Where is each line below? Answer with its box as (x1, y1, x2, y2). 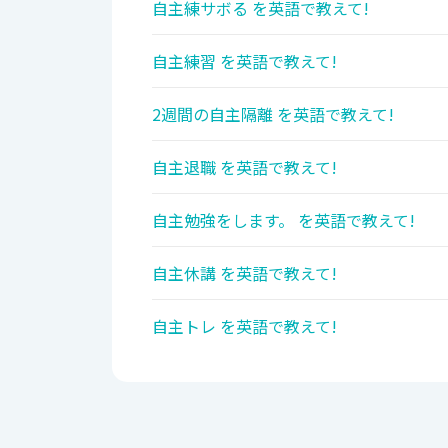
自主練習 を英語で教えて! (152, 49, 337, 74)
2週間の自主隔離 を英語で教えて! (152, 102, 394, 127)
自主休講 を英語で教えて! (152, 261, 337, 286)
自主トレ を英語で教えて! (152, 314, 337, 339)
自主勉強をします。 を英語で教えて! (152, 208, 415, 233)
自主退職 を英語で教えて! (152, 155, 337, 180)
